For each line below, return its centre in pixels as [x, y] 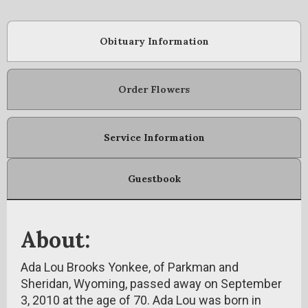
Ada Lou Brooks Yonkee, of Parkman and [130, 267]
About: [55, 240]
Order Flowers [154, 89]
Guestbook [154, 179]
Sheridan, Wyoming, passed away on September [151, 284]
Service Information [154, 137]
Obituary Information [154, 41]
